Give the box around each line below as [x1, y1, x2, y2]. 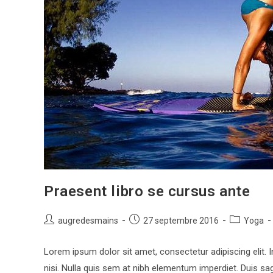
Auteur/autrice [43, 214, 101, 224]
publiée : [129, 227, 160, 237]
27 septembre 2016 [143, 216, 219, 225]
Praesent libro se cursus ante [44, 183, 250, 200]
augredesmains [58, 216, 118, 225]
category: [229, 227, 265, 237]
